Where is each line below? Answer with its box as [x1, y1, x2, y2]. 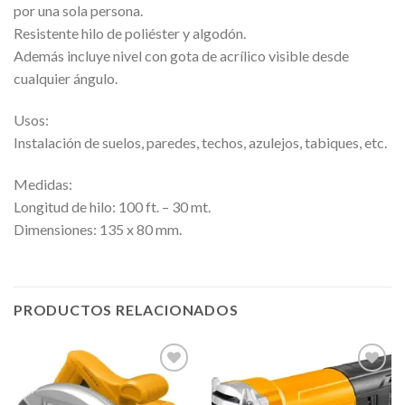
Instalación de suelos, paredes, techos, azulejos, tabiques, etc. [14, 134, 387, 152]
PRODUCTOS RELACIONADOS [14, 300, 239, 318]
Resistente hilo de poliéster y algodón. [14, 24, 246, 42]
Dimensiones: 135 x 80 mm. [14, 220, 182, 238]
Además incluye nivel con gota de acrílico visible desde [14, 47, 349, 65]
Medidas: [14, 174, 72, 193]
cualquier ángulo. [14, 70, 118, 88]
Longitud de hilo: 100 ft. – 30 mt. [14, 197, 211, 215]
